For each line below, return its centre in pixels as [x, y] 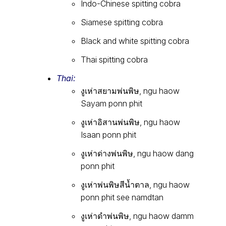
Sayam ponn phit [111, 103]
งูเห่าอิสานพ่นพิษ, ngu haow [130, 122]
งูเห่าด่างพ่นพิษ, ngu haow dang [137, 153]
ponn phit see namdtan [122, 197]
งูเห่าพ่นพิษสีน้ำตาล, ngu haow [135, 184]
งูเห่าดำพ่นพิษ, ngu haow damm [137, 216]
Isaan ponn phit [108, 134]
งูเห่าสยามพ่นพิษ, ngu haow [130, 91]
